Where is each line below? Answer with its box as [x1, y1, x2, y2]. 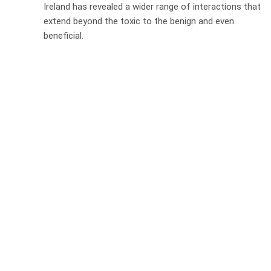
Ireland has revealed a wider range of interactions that [44, 1, 261, 12]
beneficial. [44, 30, 83, 41]
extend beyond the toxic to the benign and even [44, 16, 234, 27]
